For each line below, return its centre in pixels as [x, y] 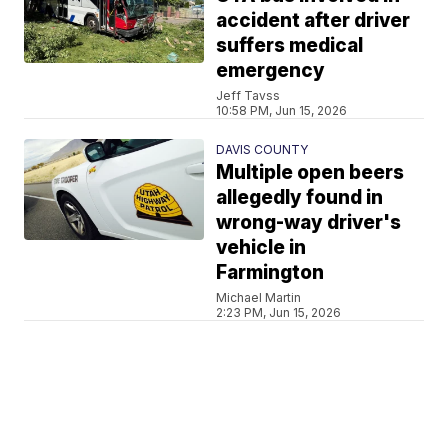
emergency [271, 70]
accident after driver [313, 20]
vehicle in [261, 247]
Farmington [270, 272]
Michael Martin [259, 297]
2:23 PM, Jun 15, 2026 [279, 312]
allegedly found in [300, 197]
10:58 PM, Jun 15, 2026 [282, 110]
